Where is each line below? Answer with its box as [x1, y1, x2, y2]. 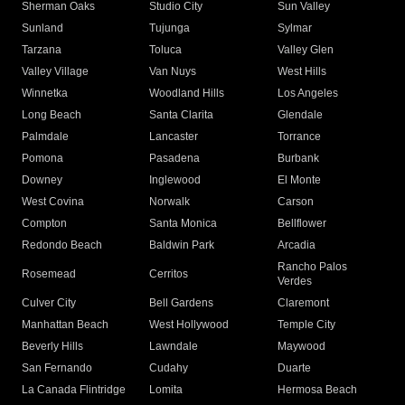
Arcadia [277, 239, 316, 252]
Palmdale [22, 130, 69, 144]
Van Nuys [149, 65, 197, 79]
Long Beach [22, 108, 81, 122]
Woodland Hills [149, 87, 225, 100]
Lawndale [149, 340, 199, 353]
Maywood [277, 340, 325, 353]
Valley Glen [277, 43, 334, 57]
